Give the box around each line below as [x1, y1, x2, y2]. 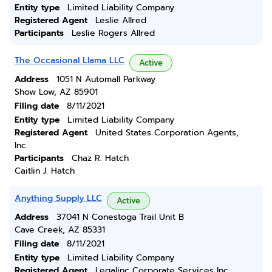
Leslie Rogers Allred [72, 27, 155, 39]
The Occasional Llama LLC [15, 54, 124, 67]
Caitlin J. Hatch [15, 165, 75, 177]
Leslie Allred [95, 14, 146, 27]
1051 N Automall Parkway [56, 73, 155, 86]
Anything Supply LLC [15, 192, 102, 205]
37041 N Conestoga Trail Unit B [56, 211, 184, 223]
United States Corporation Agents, [95, 126, 239, 139]
